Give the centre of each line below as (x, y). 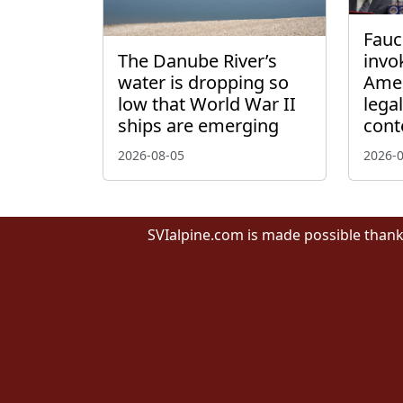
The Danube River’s (197, 61)
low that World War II (207, 104)
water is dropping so (203, 83)
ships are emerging (198, 126)
